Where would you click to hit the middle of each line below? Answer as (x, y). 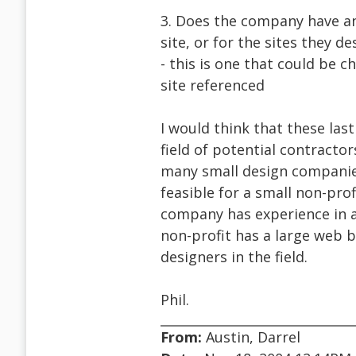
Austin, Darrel (251, 337)
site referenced (213, 85)
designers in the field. (234, 257)
